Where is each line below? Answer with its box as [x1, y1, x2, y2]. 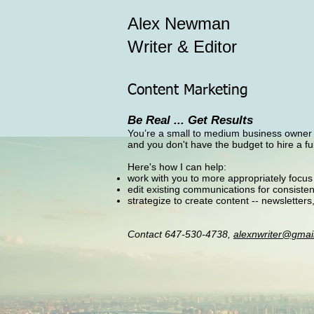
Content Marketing [128, 83, 253, 98]
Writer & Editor [128, 37, 237, 56]
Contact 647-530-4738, [128, 228, 233, 240]
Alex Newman [128, 14, 230, 33]
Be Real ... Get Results [128, 114, 253, 127]
